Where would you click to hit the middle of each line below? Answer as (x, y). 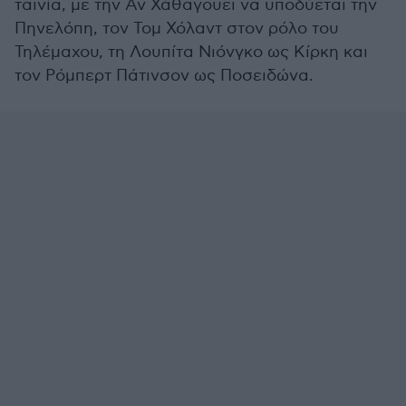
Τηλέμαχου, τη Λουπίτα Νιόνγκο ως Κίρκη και (191, 52)
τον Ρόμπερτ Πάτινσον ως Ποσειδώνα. (164, 76)
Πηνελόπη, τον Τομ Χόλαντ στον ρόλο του (177, 29)
